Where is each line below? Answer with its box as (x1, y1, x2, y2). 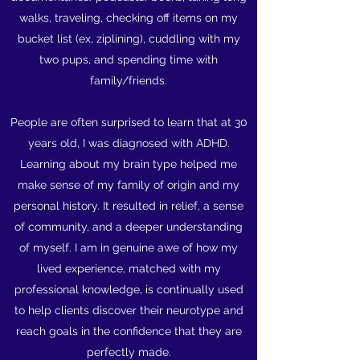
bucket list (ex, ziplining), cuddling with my (17, 32, 240, 45)
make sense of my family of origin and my (18, 178, 239, 191)
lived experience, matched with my (36, 262, 221, 275)
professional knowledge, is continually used (14, 283, 243, 296)
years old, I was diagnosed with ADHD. (27, 137, 230, 149)
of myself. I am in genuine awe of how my (19, 241, 238, 254)
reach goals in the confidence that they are (15, 325, 242, 337)
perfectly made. (86, 346, 171, 358)
